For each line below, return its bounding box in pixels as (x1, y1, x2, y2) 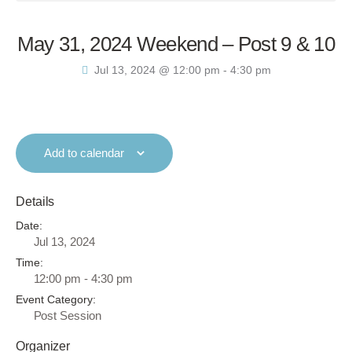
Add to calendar (44, 145, 124, 159)
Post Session (33, 308, 102, 322)
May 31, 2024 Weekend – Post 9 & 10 (16, 32, 335, 57)
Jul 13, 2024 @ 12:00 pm (93, 64, 220, 77)
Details (16, 193, 55, 208)
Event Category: (16, 292, 96, 306)
